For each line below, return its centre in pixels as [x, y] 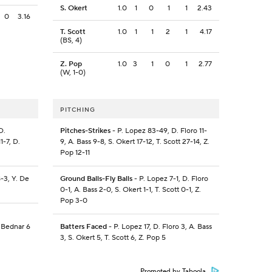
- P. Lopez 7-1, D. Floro [170, 179]
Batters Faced [83, 227]
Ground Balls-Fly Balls [96, 179]
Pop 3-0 [73, 201]
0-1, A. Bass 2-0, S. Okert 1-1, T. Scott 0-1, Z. [130, 190]
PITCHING [77, 110]
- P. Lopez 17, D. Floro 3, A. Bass [159, 227]
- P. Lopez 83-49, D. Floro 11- [158, 131]
